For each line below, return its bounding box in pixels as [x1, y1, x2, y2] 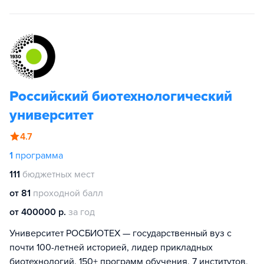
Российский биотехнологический [9, 88, 232, 105]
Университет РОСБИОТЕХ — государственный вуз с [9, 227, 232, 239]
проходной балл [33, 187, 103, 199]
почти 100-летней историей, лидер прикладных [9, 242, 213, 253]
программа [15, 150, 63, 161]
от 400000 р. [9, 206, 66, 218]
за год [68, 206, 95, 218]
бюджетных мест [22, 169, 94, 180]
